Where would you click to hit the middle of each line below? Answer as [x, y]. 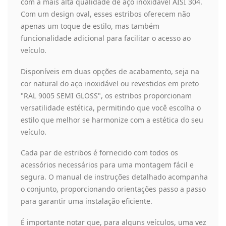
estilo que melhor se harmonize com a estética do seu [112, 120]
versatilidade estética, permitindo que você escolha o [111, 107]
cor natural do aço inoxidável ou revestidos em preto [110, 83]
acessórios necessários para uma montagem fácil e [107, 165]
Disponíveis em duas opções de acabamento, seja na [110, 71]
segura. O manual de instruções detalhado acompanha [114, 177]
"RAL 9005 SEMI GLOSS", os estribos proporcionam [106, 95]
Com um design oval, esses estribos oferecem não [105, 14]
